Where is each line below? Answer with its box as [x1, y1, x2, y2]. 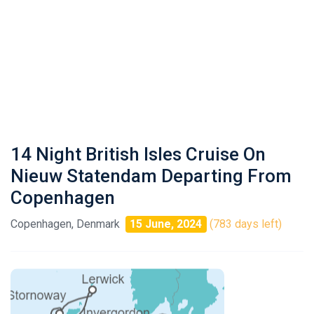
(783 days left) [209, 217, 282, 231]
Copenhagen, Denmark [11, 217, 120, 231]
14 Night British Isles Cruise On [11, 144, 266, 165]
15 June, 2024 [130, 217, 203, 231]
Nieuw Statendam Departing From [11, 165, 292, 186]
